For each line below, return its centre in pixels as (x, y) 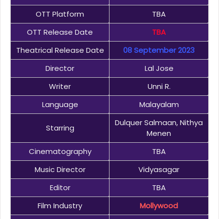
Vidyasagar (159, 170)
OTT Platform (60, 14)
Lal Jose (159, 68)
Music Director (60, 170)
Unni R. (159, 87)
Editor (60, 188)
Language (60, 105)
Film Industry (60, 206)
